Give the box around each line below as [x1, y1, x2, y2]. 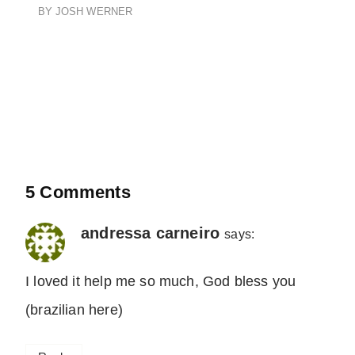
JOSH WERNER [55, 5, 133, 17]
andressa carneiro [81, 223, 220, 242]
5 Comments [25, 181, 131, 202]
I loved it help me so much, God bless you [25, 273, 296, 290]
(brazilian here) [25, 302, 123, 319]
